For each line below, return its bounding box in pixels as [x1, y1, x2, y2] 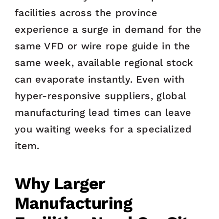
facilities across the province [14, 7, 157, 19]
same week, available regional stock [14, 57, 194, 69]
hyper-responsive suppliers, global [14, 90, 186, 102]
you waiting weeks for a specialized [14, 123, 192, 135]
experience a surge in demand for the [14, 23, 202, 36]
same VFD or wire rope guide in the [14, 40, 191, 52]
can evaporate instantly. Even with [14, 73, 185, 86]
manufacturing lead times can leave [14, 107, 192, 119]
